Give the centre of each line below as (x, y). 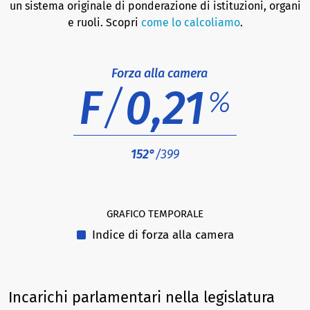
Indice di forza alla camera (161, 235)
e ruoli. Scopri (104, 22)
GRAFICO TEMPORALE (155, 214)
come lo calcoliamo (190, 22)
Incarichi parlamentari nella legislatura (142, 298)
